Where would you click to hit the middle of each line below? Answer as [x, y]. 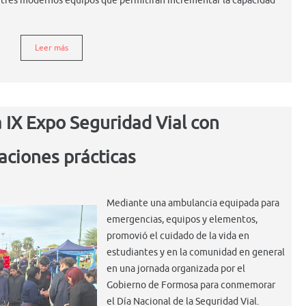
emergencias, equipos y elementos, [182, 219]
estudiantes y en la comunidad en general [196, 252]
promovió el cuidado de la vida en [178, 236]
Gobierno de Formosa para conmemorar [191, 285]
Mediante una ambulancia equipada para [193, 203]
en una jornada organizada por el [176, 268]
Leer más [52, 47]
